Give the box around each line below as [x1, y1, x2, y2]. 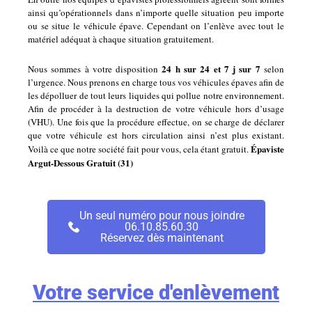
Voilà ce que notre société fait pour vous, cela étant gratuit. [28, 142, 251, 155]
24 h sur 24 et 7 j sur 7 [162, 61, 260, 75]
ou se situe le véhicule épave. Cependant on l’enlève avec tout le [28, 19, 284, 33]
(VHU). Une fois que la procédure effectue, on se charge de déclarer [28, 115, 284, 128]
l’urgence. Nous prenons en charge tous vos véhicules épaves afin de [28, 75, 284, 88]
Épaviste [251, 141, 284, 155]
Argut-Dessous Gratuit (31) [28, 155, 133, 169]
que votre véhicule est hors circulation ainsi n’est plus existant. [28, 128, 284, 141]
